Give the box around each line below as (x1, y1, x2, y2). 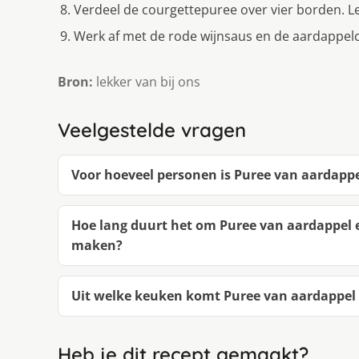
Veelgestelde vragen (58, 118, 246, 143)
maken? (71, 236, 123, 255)
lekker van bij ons (93, 73, 200, 91)
